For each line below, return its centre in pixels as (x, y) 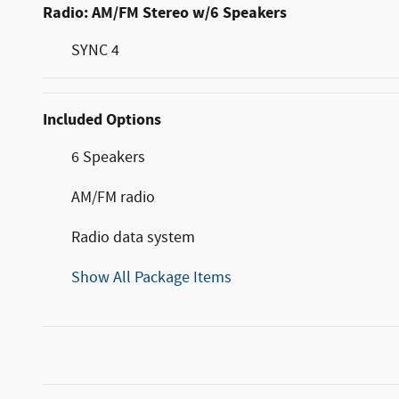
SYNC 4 (95, 51)
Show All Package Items (151, 278)
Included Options (102, 120)
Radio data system (133, 238)
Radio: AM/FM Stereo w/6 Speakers (165, 13)
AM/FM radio (113, 198)
